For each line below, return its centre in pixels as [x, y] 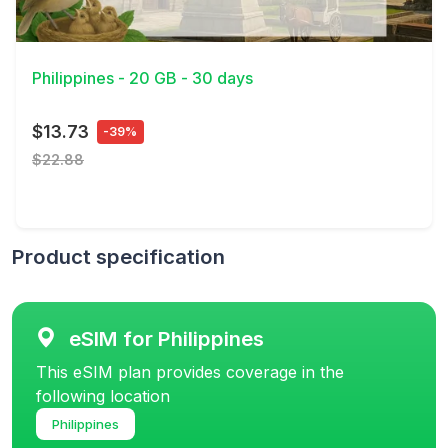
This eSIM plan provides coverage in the [190, 371]
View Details [61, 30]
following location [103, 395]
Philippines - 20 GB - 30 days [142, 78]
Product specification [118, 256]
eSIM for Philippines [166, 338]
